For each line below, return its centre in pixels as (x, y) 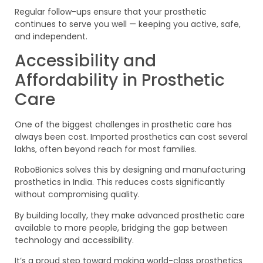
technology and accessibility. (74, 240)
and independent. (51, 36)
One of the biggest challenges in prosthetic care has (123, 125)
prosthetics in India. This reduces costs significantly (120, 182)
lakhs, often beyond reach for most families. (106, 149)
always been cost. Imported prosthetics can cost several (131, 137)
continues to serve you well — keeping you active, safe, (128, 24)
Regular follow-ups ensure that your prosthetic (111, 11)
